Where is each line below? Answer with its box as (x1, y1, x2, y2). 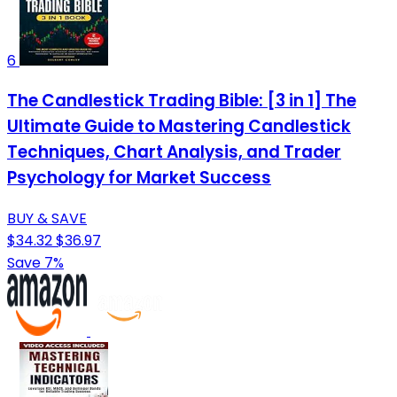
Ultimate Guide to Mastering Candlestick (7, 114, 351, 139)
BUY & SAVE (7, 207, 87, 229)
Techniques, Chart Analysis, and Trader (7, 140, 341, 165)
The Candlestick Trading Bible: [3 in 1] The (7, 89, 356, 113)
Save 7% (7, 252, 64, 273)
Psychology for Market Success (7, 166, 271, 191)
